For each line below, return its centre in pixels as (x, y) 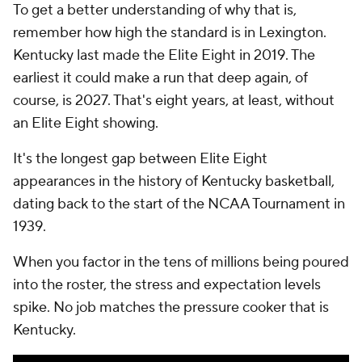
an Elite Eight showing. (87, 123)
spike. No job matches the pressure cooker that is (171, 307)
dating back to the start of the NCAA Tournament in (179, 204)
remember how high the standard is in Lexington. (170, 33)
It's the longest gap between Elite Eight (140, 159)
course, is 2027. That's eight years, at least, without (174, 101)
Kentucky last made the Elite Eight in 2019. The (164, 55)
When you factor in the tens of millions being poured (181, 262)
